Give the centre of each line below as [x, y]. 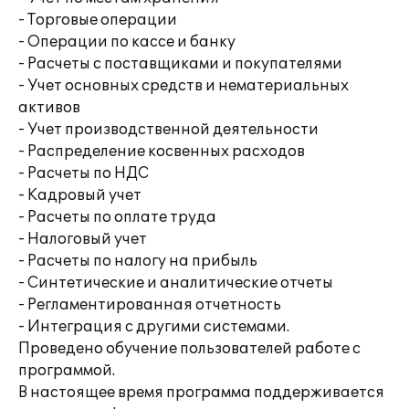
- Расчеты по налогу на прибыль [138, 261]
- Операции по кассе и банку [127, 42]
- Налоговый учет [83, 239]
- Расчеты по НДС [84, 173]
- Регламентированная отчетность [150, 305]
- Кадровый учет [80, 195]
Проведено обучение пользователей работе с [189, 349]
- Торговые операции [98, 20]
